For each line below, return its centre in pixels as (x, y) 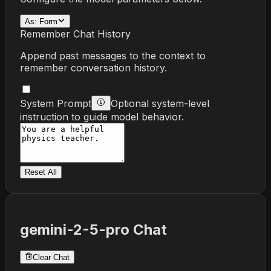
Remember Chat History (75, 34)
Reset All (41, 172)
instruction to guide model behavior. (102, 116)
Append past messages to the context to (113, 55)
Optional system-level (160, 103)
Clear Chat (51, 257)
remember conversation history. (93, 67)
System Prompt (56, 103)
